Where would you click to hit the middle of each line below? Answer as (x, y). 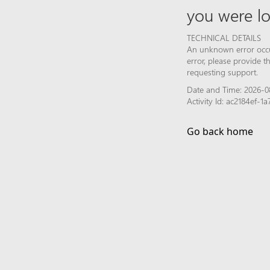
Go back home (220, 131)
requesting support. (222, 72)
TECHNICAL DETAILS (224, 37)
